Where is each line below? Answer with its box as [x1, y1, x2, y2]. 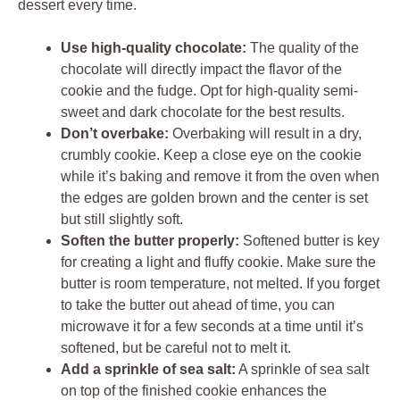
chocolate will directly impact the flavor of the [61, 61, 342, 77]
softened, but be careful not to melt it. [61, 339, 291, 355]
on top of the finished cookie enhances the [61, 382, 327, 398]
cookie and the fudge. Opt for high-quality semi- [61, 82, 358, 98]
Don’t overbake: [61, 125, 169, 141]
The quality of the [246, 39, 359, 55]
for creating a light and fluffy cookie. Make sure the [61, 254, 376, 270]
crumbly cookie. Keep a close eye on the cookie [61, 146, 362, 162]
